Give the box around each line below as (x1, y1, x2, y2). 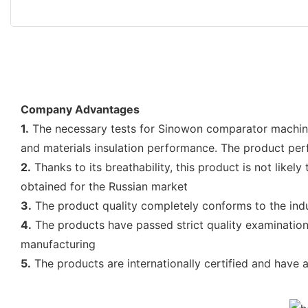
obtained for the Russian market (21, 179, 188, 193)
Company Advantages (21, 102, 140, 116)
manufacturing (21, 236, 96, 251)
